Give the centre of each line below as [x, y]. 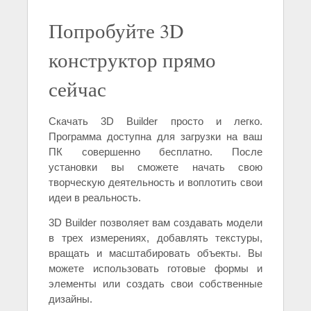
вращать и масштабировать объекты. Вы [155, 253]
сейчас [77, 89]
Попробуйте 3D [116, 31]
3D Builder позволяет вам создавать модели [155, 223]
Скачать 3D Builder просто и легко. [155, 121]
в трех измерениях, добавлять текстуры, [155, 238]
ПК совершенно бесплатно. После [155, 152]
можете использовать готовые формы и [155, 269]
